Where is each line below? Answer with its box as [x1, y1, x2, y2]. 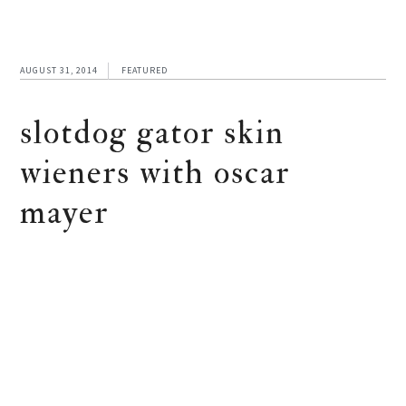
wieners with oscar [20, 151, 291, 195]
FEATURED [121, 64, 169, 77]
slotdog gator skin [20, 111, 285, 155]
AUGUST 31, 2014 [20, 64, 99, 77]
